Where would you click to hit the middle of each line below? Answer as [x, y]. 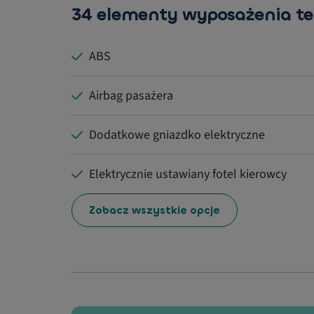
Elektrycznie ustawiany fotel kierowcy [188, 175]
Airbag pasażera [131, 96]
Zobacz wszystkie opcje [155, 210]
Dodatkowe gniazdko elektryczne [177, 135]
